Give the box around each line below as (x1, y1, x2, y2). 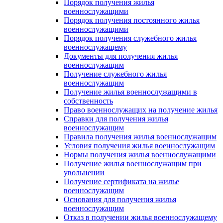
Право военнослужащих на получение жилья (64, 106, 218, 114)
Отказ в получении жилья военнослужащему (64, 213, 217, 222)
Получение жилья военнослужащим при (64, 159, 202, 168)
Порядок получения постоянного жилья (64, 16, 200, 24)
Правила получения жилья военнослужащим (64, 132, 217, 141)
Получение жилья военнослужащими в (64, 88, 197, 96)
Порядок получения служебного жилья (64, 34, 197, 42)
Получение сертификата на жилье (64, 177, 179, 186)
